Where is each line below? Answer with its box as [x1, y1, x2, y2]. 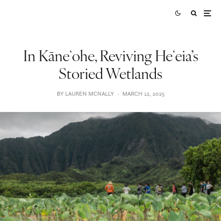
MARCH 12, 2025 [122, 90, 165, 97]
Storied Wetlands [59, 62, 162, 83]
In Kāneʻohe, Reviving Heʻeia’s [23, 44, 198, 65]
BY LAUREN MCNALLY [56, 90, 114, 97]
